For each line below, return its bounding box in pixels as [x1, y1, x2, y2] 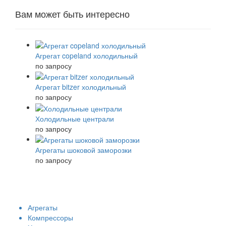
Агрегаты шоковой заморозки [35, 144, 132, 155]
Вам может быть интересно [15, 7, 130, 20]
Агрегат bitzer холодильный [35, 82, 126, 92]
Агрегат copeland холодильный [35, 50, 138, 61]
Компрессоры [28, 212, 73, 222]
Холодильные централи [35, 113, 114, 124]
